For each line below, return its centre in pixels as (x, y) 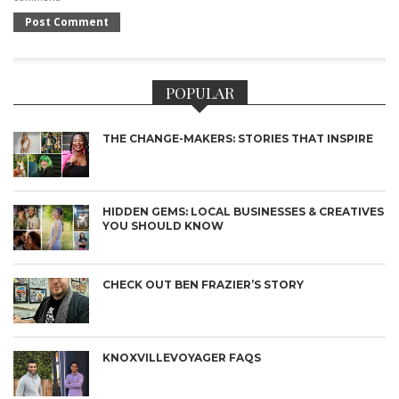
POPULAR (199, 93)
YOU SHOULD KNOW (163, 226)
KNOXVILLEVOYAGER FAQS (182, 358)
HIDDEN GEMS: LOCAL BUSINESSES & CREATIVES (243, 212)
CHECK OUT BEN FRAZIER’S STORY (203, 285)
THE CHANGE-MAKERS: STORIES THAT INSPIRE (238, 139)
